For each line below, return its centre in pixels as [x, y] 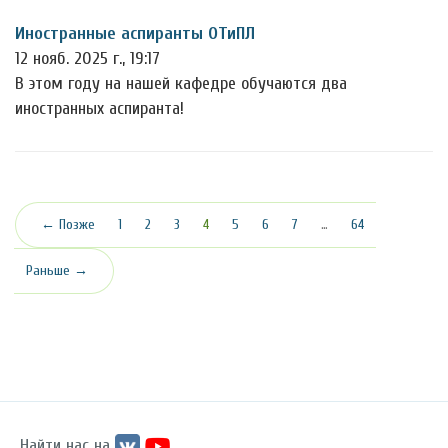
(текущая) [235, 224]
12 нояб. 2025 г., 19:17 [87, 59]
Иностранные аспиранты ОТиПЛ [135, 34]
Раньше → [57, 271]
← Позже [68, 225]
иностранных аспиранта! [99, 109]
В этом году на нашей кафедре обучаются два [181, 84]
